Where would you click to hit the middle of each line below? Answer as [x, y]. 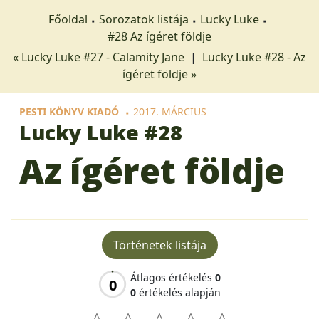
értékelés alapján [178, 292]
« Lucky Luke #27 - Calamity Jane [100, 57]
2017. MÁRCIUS [170, 111]
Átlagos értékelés [173, 277]
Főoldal [68, 19]
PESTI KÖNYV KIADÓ [69, 111]
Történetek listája [159, 245]
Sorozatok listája [144, 19]
